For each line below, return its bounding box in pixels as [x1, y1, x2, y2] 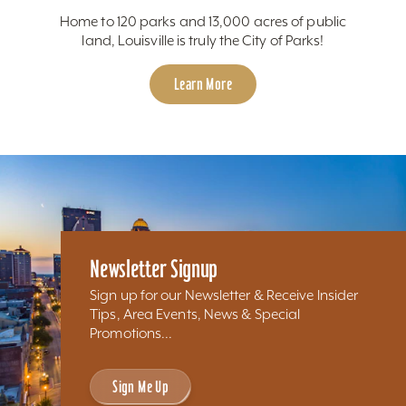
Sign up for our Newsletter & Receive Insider [90, 285, 359, 304]
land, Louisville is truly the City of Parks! [82, 31, 324, 49]
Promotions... [90, 324, 173, 342]
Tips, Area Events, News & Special [90, 304, 301, 323]
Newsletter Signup [90, 254, 218, 283]
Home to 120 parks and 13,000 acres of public [59, 12, 346, 30]
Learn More [173, 73, 233, 93]
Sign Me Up [112, 376, 169, 396]
